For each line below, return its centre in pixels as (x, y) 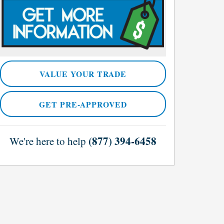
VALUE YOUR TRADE (83, 74)
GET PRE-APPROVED (83, 104)
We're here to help (48, 141)
